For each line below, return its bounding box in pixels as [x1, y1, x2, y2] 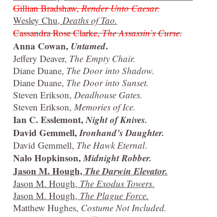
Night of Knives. [86, 113, 147, 126]
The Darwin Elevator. [85, 164, 168, 178]
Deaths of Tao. [62, 14, 117, 27]
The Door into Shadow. [66, 64, 155, 77]
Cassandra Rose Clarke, [13, 27, 102, 39]
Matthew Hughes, [13, 201, 81, 214]
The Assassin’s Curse [102, 27, 180, 39]
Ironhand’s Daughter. [79, 126, 164, 139]
